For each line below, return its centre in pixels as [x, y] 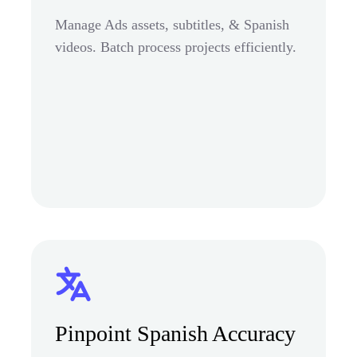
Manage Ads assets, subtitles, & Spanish [172, 24]
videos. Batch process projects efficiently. [176, 47]
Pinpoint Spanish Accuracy [175, 333]
